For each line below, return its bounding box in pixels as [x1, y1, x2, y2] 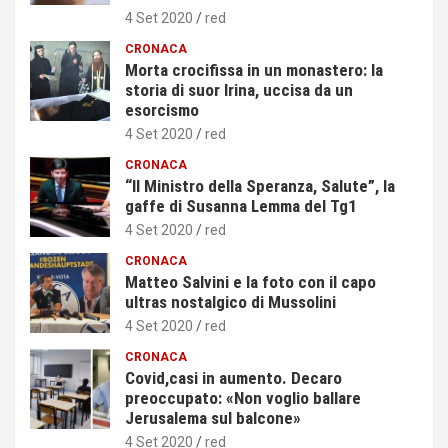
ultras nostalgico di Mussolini [125, 291, 336, 312]
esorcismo [125, 99, 199, 120]
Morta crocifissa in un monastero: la [125, 59, 383, 80]
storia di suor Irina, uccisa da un [125, 79, 353, 100]
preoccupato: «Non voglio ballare [125, 387, 361, 408]
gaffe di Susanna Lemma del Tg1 [125, 195, 357, 216]
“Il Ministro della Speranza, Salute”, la [125, 175, 395, 196]
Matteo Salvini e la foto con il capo [125, 271, 376, 292]
